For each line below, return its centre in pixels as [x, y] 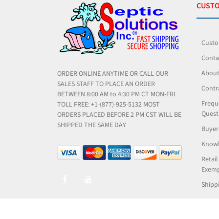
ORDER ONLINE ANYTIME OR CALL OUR [113, 74]
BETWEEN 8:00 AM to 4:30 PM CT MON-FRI [116, 94]
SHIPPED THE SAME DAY [92, 125]
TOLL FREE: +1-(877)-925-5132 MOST [109, 104]
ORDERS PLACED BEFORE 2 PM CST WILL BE [119, 115]
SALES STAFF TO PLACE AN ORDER [106, 84]
